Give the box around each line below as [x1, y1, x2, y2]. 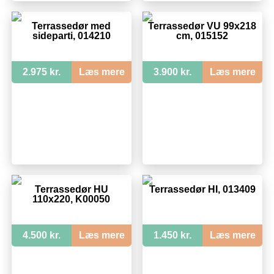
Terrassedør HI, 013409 [149, 184, 256, 195]
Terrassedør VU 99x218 [148, 20, 257, 31]
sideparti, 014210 [32, 30, 111, 41]
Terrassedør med [32, 20, 111, 31]
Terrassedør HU [34, 184, 108, 195]
